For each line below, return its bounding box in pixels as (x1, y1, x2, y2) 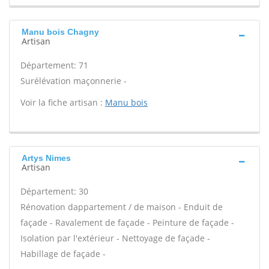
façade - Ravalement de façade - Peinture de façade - (20, 217, 234, 228)
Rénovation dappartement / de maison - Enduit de (20, 201, 223, 213)
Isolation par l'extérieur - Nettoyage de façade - (20, 232, 210, 244)
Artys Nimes (22, 153, 71, 163)
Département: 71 (20, 59, 88, 71)
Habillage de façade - (20, 248, 106, 259)
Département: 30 (20, 186, 88, 197)
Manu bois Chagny (22, 27, 99, 37)
